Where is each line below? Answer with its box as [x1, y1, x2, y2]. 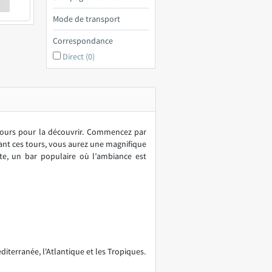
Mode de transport [53, 13, 120, 24]
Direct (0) [63, 51, 95, 62]
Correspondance [53, 35, 113, 46]
